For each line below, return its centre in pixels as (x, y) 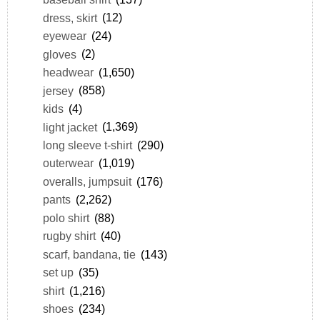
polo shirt (66, 217)
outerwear (68, 163)
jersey (58, 90)
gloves (59, 54)
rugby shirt (69, 236)
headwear (68, 72)
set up (58, 272)
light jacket (70, 127)
